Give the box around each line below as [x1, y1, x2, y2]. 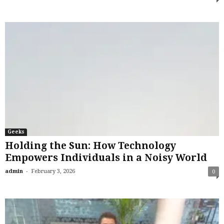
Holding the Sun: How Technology [5, 140, 176, 152]
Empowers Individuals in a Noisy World [5, 152, 207, 164]
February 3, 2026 [31, 168, 75, 175]
